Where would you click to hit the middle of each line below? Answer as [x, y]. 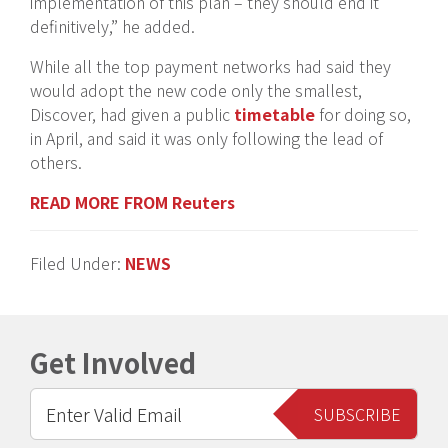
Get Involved [113, 362]
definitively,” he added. [112, 26]
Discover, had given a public [132, 114]
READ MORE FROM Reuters [132, 202]
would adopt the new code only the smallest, [196, 90]
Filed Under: [77, 263]
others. [56, 162]
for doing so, [363, 114]
